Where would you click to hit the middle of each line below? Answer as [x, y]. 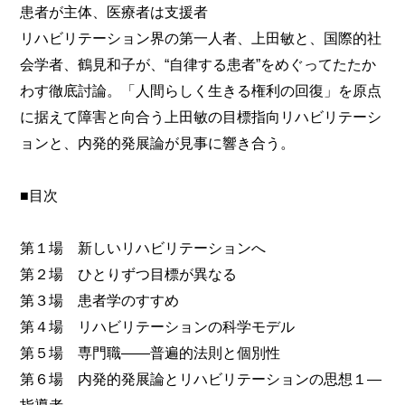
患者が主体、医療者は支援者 [114, 12]
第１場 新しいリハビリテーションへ [143, 248]
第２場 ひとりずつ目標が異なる [129, 274]
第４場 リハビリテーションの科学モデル [158, 327]
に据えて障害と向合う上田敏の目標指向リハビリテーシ [201, 117]
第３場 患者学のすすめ [100, 301]
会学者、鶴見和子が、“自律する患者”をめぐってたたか [198, 65]
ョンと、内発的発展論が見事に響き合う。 [158, 143]
